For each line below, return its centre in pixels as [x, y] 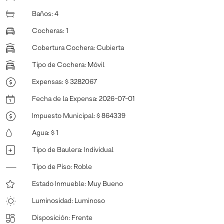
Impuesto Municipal [63, 116]
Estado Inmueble [58, 184]
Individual [99, 150]
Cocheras [47, 31]
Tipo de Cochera [58, 65]
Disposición [50, 218]
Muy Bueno [105, 184]
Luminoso [90, 201]
